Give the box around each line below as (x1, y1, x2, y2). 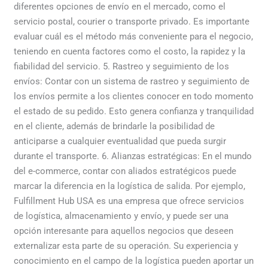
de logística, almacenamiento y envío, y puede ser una (14, 211, 229, 222)
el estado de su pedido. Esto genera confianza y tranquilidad (14, 106, 254, 117)
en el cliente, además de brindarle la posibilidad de (14, 121, 215, 132)
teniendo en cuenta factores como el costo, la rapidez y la (14, 46, 246, 57)
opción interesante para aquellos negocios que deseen (14, 226, 234, 237)
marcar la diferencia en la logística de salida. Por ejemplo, (14, 181, 246, 192)
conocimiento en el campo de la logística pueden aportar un (14, 255, 254, 267)
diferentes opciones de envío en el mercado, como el (14, 1, 226, 13)
